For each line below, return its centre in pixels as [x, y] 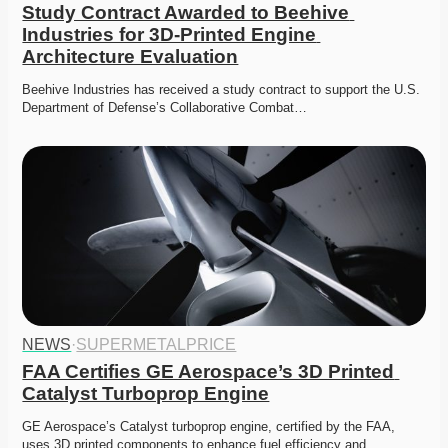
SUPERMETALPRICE [156, 345]
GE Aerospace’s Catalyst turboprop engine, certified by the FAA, [209, 427]
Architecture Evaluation [130, 57]
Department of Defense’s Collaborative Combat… [165, 108]
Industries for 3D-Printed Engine [169, 35]
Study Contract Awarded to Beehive [186, 13]
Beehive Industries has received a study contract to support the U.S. [221, 90]
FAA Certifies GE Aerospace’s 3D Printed [208, 372]
